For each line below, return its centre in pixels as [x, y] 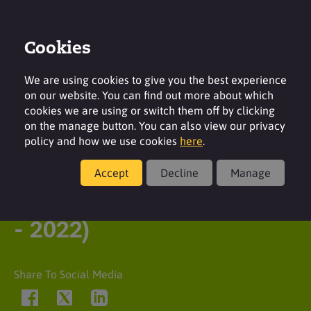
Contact [278, 72]
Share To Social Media [68, 274]
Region [49, 73]
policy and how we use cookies [102, 141]
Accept [111, 173]
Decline [179, 173]
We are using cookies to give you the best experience [155, 79]
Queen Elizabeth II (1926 [148, 201]
